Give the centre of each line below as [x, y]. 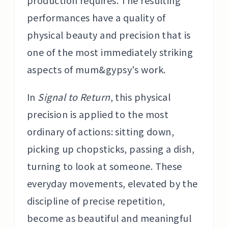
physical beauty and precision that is [109, 35]
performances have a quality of [96, 17]
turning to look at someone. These [105, 166]
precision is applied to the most [98, 114]
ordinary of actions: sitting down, [101, 131]
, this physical [140, 97]
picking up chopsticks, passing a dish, [111, 149]
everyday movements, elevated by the [112, 183]
